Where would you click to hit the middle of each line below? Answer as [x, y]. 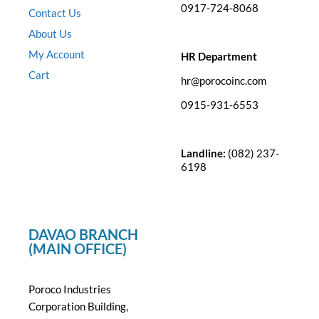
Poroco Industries [70, 289]
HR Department [219, 56]
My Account [57, 54]
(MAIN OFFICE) [78, 249]
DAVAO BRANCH [83, 234]
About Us [50, 33]
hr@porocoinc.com [224, 80]
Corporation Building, [78, 306]
